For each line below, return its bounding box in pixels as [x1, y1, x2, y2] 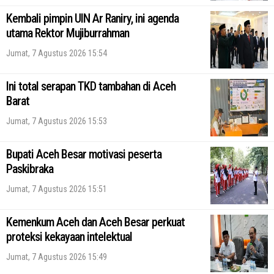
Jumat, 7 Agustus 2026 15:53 [6, 116, 107, 126]
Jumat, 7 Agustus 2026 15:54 [6, 48, 107, 58]
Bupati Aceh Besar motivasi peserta [6, 147, 161, 162]
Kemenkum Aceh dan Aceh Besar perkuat [6, 215, 185, 230]
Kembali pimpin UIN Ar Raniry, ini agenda [6, 10, 179, 26]
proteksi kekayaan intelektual [6, 229, 132, 245]
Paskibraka [6, 161, 53, 177]
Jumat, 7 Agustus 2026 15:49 [6, 252, 107, 262]
